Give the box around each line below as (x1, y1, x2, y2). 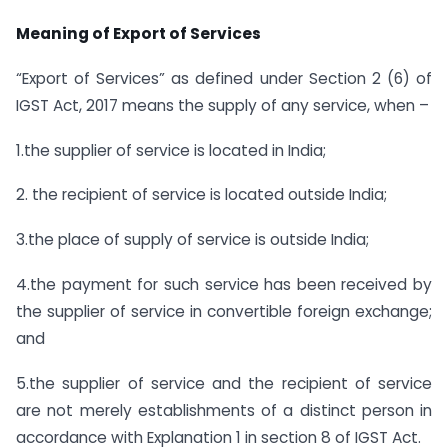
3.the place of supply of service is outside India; (16, 229, 369, 251)
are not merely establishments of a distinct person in (16, 399, 432, 421)
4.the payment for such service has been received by (16, 274, 432, 296)
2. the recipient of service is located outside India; (16, 184, 387, 206)
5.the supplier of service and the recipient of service (16, 372, 432, 394)
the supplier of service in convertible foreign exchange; (16, 301, 432, 323)
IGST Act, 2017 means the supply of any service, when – (16, 94, 429, 116)
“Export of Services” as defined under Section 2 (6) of (16, 67, 432, 89)
